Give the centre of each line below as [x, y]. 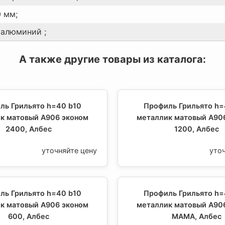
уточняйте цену [69, 150]
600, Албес [29, 216]
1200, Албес [196, 129]
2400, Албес [29, 129]
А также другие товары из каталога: [113, 59]
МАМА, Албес [196, 216]
